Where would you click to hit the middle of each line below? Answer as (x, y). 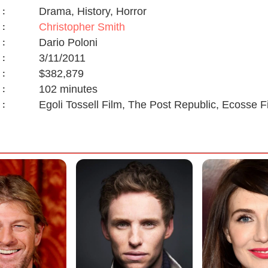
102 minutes (68, 89)
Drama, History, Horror (92, 12)
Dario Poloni (68, 43)
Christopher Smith (82, 27)
